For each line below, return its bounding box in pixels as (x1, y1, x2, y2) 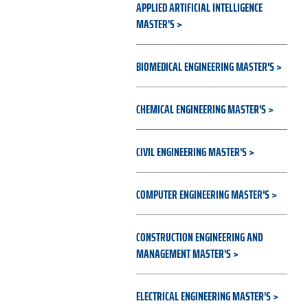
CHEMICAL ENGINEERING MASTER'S (135, 100, 266, 119)
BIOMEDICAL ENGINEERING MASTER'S (135, 57, 274, 76)
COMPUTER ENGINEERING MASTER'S (135, 185, 269, 204)
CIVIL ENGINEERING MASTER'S (135, 142, 247, 162)
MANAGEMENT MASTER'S (135, 244, 231, 263)
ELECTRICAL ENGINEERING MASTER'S (135, 287, 271, 306)
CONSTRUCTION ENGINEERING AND (135, 228, 263, 247)
